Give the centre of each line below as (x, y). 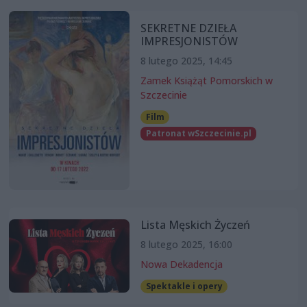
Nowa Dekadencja (181, 264)
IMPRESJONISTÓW (189, 41)
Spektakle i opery (184, 286)
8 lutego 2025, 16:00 (186, 244)
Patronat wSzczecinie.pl (198, 134)
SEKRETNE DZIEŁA (188, 28)
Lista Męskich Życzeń (195, 224)
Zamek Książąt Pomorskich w (206, 80)
